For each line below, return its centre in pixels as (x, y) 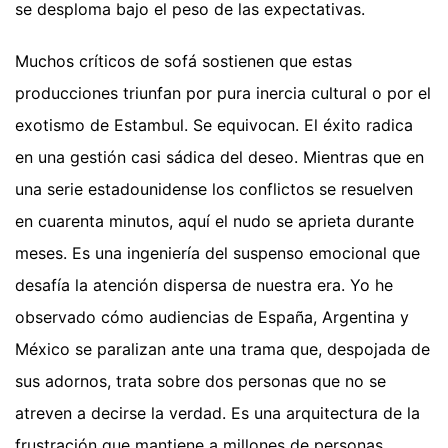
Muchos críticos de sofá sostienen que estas (183, 61)
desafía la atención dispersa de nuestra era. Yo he (204, 285)
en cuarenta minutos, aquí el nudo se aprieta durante (214, 221)
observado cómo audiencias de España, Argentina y (212, 317)
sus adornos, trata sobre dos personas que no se (200, 381)
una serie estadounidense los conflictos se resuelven (214, 189)
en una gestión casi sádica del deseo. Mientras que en (219, 157)
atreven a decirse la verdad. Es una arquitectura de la (217, 413)
